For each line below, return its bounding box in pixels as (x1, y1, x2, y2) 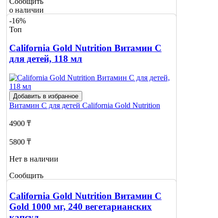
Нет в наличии (9, 155, 58, 163)
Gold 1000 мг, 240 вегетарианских (9, 201, 152, 212)
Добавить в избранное (13, 92, 78, 100)
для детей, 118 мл (9, 54, 82, 64)
